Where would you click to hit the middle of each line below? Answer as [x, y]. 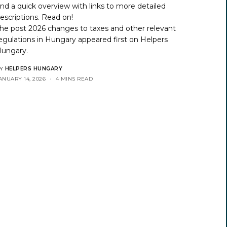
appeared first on [108, 39]
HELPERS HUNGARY [33, 68]
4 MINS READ [74, 79]
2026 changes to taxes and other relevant [102, 28]
